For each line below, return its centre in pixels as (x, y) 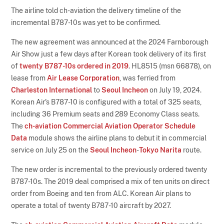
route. (192, 150)
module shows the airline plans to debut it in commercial (117, 138)
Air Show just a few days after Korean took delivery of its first (109, 54)
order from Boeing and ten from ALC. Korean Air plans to (101, 193)
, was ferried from (148, 78)
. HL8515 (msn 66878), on (170, 66)
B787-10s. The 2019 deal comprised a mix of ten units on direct (110, 181)
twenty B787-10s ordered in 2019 (74, 66)
